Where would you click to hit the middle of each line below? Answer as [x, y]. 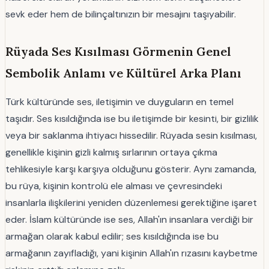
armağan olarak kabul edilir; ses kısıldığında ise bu [112, 236]
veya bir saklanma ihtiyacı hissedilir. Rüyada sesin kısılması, [131, 135]
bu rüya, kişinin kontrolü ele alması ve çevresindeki [114, 186]
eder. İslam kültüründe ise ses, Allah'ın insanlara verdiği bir [129, 219]
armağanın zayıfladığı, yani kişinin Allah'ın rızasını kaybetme [131, 253]
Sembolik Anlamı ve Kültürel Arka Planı [123, 73]
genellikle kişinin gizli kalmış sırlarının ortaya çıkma [111, 152]
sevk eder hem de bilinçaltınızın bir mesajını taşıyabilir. [121, 14]
